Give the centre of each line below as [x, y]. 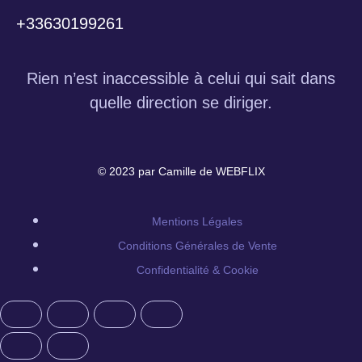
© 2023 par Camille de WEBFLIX [181, 171]
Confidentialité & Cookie [197, 270]
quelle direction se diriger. [181, 103]
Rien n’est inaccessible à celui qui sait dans [181, 78]
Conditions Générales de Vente [197, 246]
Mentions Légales [197, 222]
